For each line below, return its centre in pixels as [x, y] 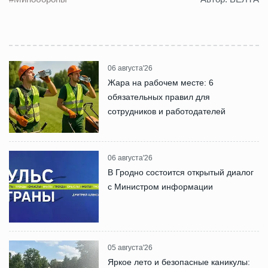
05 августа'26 [130, 247]
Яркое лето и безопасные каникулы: [179, 262]
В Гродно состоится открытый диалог [181, 172]
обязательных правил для [159, 97]
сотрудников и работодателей [167, 111]
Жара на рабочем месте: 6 [161, 82]
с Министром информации [160, 186]
